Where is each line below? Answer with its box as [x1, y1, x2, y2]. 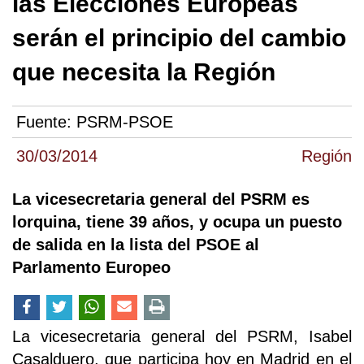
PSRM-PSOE [76, 113, 173, 132]
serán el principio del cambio [12, 24, 346, 51]
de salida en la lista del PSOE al [12, 236, 259, 254]
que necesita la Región [12, 58, 275, 85]
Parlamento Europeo [12, 258, 171, 277]
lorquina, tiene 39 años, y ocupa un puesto [12, 213, 342, 232]
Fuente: [16, 113, 76, 132]
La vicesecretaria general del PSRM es [12, 190, 310, 209]
